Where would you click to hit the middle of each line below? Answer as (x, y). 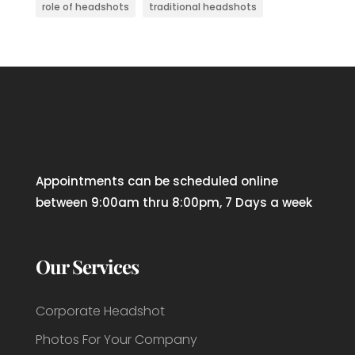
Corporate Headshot (100, 311)
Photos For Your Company (116, 340)
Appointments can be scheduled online (157, 181)
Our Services (87, 267)
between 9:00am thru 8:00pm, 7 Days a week (174, 203)
